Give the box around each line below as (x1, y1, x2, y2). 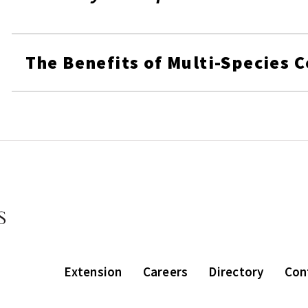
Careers (142, 263, 188, 280)
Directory (208, 263, 264, 280)
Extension (64, 263, 122, 280)
